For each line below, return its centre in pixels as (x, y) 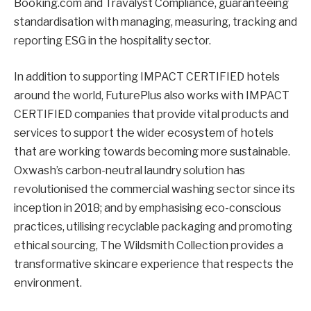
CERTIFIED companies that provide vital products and (151, 114)
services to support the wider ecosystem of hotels (144, 133)
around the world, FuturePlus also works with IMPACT (152, 95)
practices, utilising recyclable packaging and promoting (153, 226)
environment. (48, 283)
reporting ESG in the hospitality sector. (112, 41)
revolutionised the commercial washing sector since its (154, 189)
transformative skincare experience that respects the (154, 264)
